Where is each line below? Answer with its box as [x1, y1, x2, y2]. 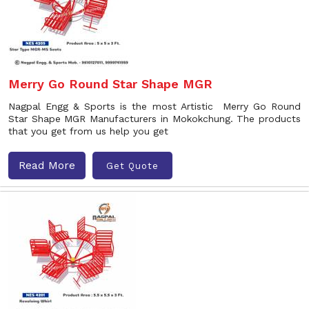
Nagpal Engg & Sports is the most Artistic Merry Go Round [8, 101, 301, 112]
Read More [19, 159, 75, 172]
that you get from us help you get [8, 126, 168, 137]
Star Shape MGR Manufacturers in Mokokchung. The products [8, 113, 301, 124]
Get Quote [106, 160, 159, 171]
